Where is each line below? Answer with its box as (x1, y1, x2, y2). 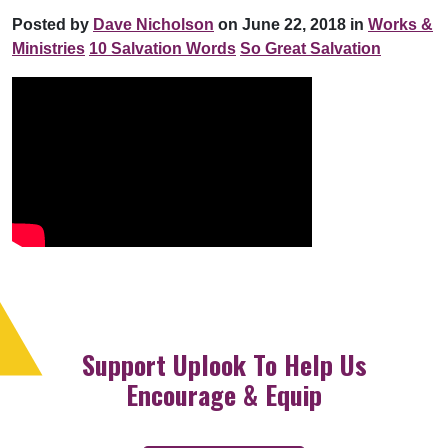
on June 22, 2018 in (214, 15, 364, 33)
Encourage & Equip (126, 374, 322, 414)
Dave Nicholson (93, 15, 214, 33)
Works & (368, 15, 433, 33)
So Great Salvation (240, 39, 381, 57)
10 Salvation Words (89, 39, 236, 57)
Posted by (12, 15, 93, 33)
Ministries (12, 39, 85, 57)
